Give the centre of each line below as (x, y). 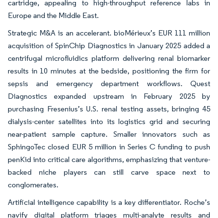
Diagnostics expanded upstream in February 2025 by (109, 96)
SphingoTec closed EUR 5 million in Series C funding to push (109, 147)
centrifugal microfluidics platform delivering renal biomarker (109, 58)
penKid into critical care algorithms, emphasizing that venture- (109, 160)
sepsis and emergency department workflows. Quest (109, 84)
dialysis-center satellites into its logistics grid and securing (109, 122)
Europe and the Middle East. (53, 16)
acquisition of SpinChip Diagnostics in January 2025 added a (109, 46)
